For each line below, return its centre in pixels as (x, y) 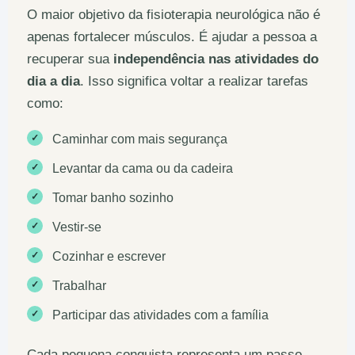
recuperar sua (70, 59)
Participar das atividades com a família (160, 315)
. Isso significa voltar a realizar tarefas (194, 81)
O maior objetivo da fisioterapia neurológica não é (174, 15)
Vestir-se (77, 227)
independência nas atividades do (216, 59)
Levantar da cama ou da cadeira (143, 169)
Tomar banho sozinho (113, 198)
